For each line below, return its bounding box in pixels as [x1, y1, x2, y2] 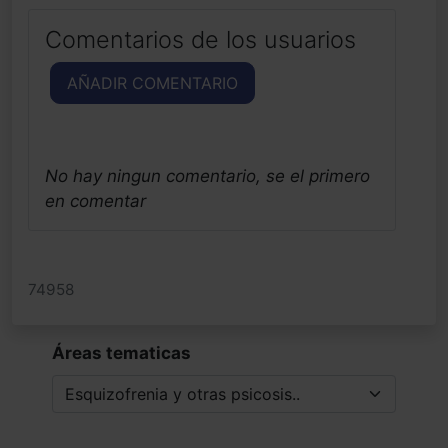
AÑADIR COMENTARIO [67, 72, 238, 93]
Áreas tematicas [52, 342, 191, 363]
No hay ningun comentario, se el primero [45, 165, 370, 186]
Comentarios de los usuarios [45, 24, 356, 54]
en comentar [45, 190, 146, 211]
